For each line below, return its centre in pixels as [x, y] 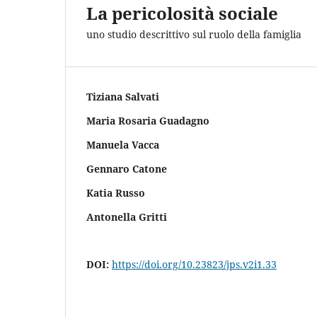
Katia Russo [116, 192]
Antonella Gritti [127, 217]
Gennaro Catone [127, 168]
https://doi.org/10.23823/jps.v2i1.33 [194, 264]
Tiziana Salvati [123, 96]
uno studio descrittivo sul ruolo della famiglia [194, 34]
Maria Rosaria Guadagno [148, 120]
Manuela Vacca [123, 144]
